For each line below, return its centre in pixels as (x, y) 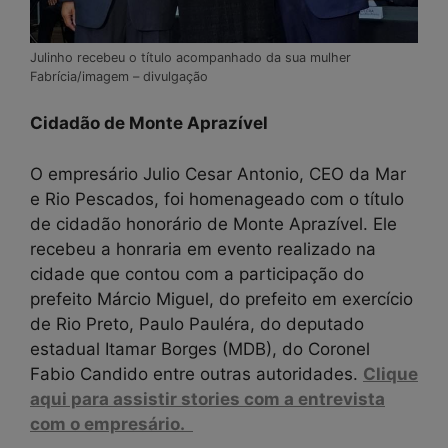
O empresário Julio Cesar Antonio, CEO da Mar (218, 173)
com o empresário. (111, 423)
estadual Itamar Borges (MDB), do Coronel (200, 348)
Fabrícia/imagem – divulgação (119, 76)
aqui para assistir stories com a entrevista (207, 398)
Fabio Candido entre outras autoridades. (196, 373)
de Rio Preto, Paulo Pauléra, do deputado (197, 323)
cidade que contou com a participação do (197, 273)
